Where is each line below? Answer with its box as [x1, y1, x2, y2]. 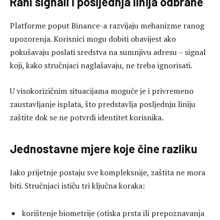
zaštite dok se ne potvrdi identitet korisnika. [10, 111, 164, 123]
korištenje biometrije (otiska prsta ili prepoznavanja [22, 207, 204, 219]
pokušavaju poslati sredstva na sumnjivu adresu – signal [10, 47, 206, 58]
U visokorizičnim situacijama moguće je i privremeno [10, 85, 193, 96]
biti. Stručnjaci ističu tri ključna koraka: [10, 180, 145, 191]
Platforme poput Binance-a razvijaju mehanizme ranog [10, 20, 204, 31]
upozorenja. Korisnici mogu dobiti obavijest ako [10, 33, 176, 45]
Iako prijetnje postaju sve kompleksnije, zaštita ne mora [10, 166, 205, 178]
